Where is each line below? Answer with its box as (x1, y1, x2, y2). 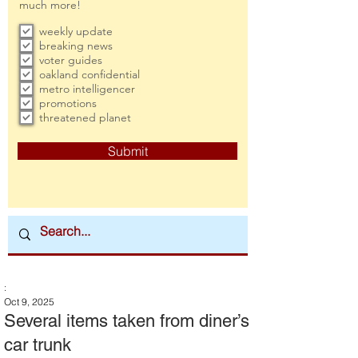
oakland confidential (39, 67, 140, 82)
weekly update (39, 24, 113, 38)
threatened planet (39, 110, 131, 125)
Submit (107, 143, 148, 159)
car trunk (4, 335, 71, 355)
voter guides (39, 53, 102, 67)
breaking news (39, 38, 113, 53)
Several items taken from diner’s (4, 311, 249, 331)
